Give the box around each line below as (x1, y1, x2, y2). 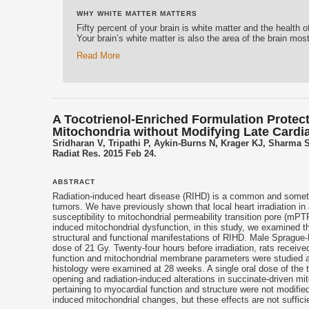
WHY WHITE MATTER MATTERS (77, 9, 197, 17)
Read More (77, 50, 120, 61)
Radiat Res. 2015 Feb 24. (52, 148, 157, 159)
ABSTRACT (52, 177, 95, 186)
